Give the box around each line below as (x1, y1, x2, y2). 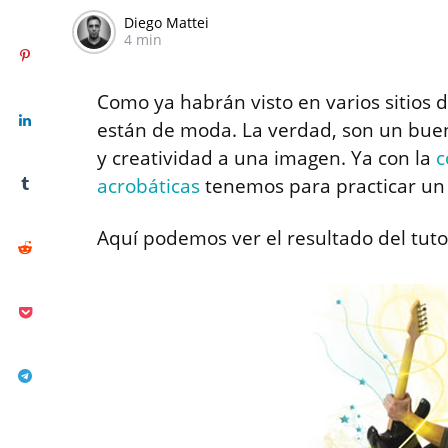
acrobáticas (97, 172, 200, 199)
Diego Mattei (124, 12, 209, 32)
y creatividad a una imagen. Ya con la (97, 144, 436, 171)
